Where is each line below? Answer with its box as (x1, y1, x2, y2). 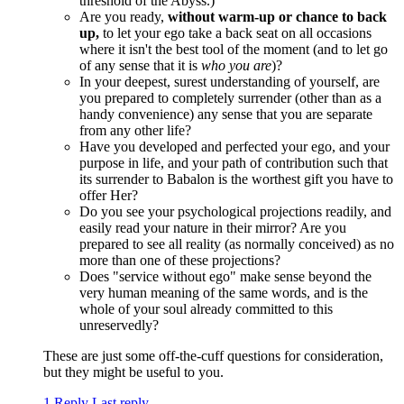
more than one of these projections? (79, 252, 280, 269)
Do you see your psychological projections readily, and (79, 204, 391, 220)
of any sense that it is (79, 58, 201, 74)
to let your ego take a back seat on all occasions (99, 25, 372, 41)
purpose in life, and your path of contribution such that (79, 155, 388, 171)
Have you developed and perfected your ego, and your (79, 139, 390, 155)
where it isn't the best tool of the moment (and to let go (79, 41, 388, 58)
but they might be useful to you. (43, 364, 224, 381)
